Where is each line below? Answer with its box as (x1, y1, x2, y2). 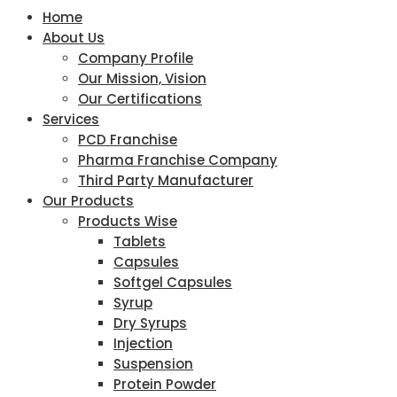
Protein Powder (113, 375, 216, 393)
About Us (43, 28, 105, 47)
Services (43, 110, 99, 128)
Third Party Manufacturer (78, 171, 253, 190)
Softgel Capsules (113, 273, 232, 292)
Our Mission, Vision (78, 69, 206, 88)
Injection (113, 334, 173, 353)
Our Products (43, 191, 134, 210)
